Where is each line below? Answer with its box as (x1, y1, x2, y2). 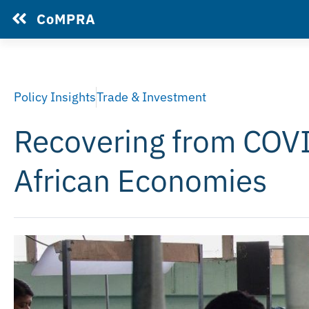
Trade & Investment (97, 89, 206, 105)
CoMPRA (37, 10, 96, 28)
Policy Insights (14, 89, 96, 105)
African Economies (14, 161, 267, 200)
